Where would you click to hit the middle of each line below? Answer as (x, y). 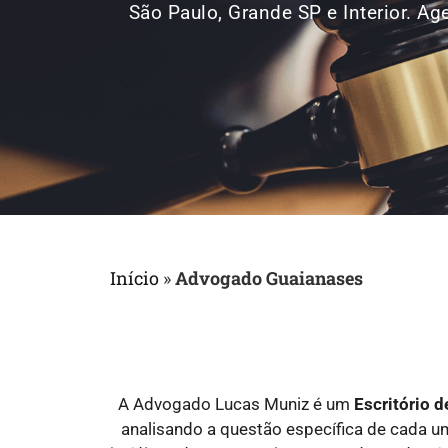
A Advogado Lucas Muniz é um (236, 403)
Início (134, 277)
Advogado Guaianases (269, 277)
